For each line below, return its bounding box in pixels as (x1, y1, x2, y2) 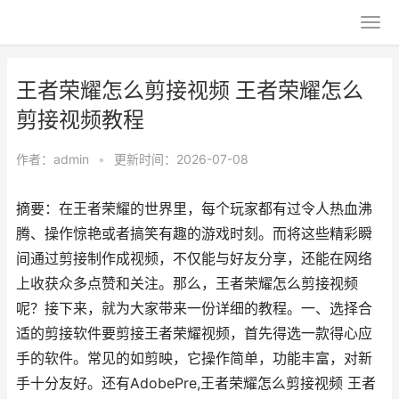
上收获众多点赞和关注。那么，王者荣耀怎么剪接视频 (16, 275, 358, 292)
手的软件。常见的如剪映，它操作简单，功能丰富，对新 (16, 350, 372, 367)
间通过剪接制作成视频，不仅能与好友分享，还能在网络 (16, 250, 372, 267)
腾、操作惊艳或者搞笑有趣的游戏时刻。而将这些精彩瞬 (16, 225, 372, 242)
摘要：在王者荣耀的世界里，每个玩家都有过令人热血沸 (16, 200, 372, 217)
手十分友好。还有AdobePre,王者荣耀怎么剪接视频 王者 (16, 375, 376, 392)
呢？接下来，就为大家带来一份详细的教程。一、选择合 (16, 300, 372, 317)
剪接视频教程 (16, 107, 144, 133)
